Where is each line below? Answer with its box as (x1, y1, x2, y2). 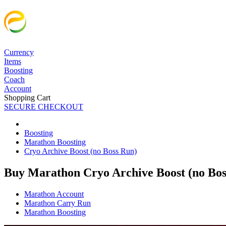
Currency (4, 47, 34, 56)
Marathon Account (24, 189, 84, 198)
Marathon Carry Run (24, 198, 91, 207)
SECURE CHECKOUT (4, 102, 83, 111)
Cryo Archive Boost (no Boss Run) (24, 146, 137, 155)
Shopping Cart (4, 93, 50, 102)
